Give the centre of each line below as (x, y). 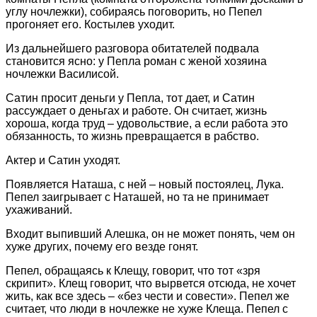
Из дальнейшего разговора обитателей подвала (132, 49)
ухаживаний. (39, 210)
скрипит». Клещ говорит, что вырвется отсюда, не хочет (151, 284)
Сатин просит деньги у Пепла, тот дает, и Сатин (130, 98)
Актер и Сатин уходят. (63, 161)
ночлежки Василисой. (62, 74)
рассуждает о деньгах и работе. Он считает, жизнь (136, 111)
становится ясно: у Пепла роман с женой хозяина (136, 62)
